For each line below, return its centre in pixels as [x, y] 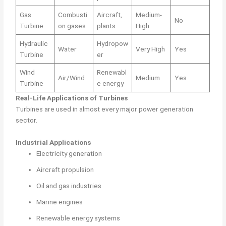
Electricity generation [69, 153]
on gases [72, 26]
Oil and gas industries [69, 185]
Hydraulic [34, 44]
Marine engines [60, 202]
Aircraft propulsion [65, 169]
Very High [150, 49]
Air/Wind [71, 78]
